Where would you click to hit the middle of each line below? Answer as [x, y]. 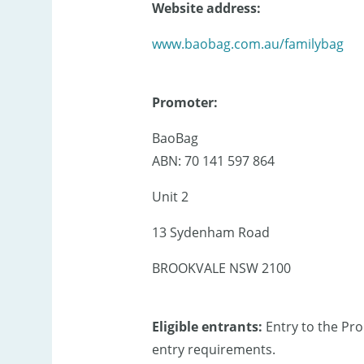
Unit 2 [170, 197]
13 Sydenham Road [210, 233]
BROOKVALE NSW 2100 [221, 269]
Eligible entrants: [208, 327]
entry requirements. [213, 350]
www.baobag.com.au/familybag [247, 44]
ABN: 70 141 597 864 [213, 161]
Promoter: [184, 103]
